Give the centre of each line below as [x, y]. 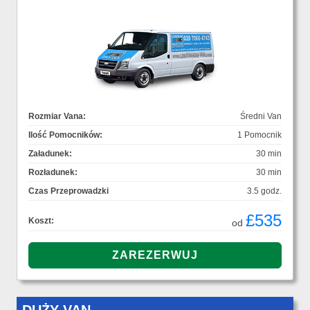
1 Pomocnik [259, 135]
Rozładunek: [53, 173]
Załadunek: [50, 154]
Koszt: [41, 221]
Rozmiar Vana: [57, 117]
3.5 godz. [264, 191]
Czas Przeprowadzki [69, 191]
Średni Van [261, 117]
